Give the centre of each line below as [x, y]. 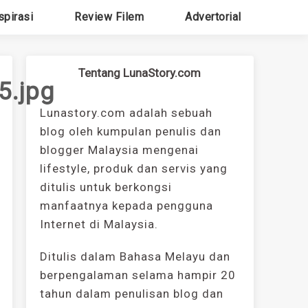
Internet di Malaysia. [99, 224]
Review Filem [109, 17]
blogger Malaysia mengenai [119, 150]
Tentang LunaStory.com [140, 73]
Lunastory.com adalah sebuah [126, 113]
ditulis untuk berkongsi [106, 187]
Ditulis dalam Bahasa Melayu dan [135, 256]
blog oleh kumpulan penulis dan [130, 131]
